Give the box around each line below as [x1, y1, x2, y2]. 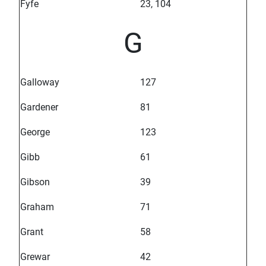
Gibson [20, 176, 50, 188]
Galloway [20, 77, 59, 88]
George [20, 126, 50, 138]
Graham [20, 201, 54, 213]
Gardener [20, 102, 58, 113]
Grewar [20, 251, 50, 263]
